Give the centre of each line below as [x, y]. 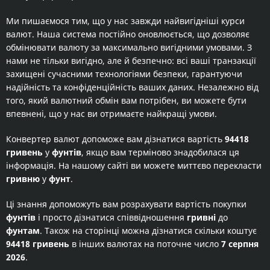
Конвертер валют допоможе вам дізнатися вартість [115, 139]
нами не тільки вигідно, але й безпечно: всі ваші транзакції [131, 61]
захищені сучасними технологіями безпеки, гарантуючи [124, 74]
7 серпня [240, 244]
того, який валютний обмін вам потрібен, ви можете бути [126, 100]
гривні [201, 217]
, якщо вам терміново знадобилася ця [160, 152]
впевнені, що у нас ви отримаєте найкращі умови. [111, 114]
